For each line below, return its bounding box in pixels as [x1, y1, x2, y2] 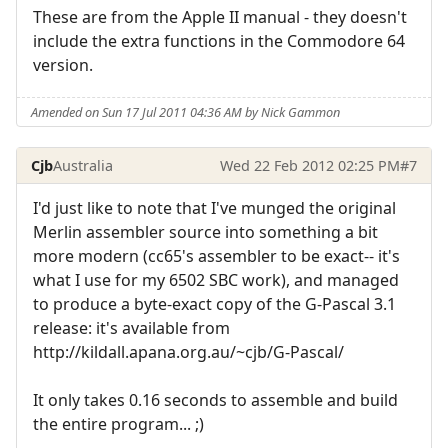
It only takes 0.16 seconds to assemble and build [33, 389, 398, 412]
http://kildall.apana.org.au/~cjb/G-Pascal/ [33, 341, 344, 364]
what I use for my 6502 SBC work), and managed [33, 269, 399, 292]
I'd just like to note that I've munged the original [33, 197, 396, 220]
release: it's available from [33, 317, 230, 340]
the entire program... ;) [33, 413, 204, 436]
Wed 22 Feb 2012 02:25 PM [219, 155, 400, 175]
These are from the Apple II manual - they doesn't [33, 5, 407, 28]
